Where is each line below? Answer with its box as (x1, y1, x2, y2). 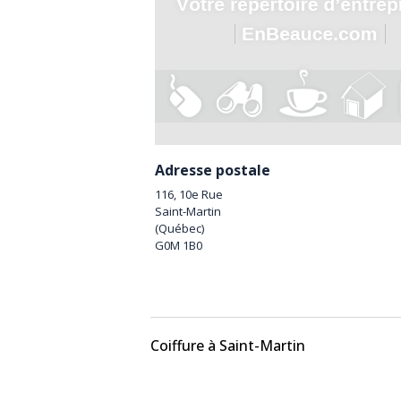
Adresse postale (155, 160, 270, 181)
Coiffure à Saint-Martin (150, 336, 305, 356)
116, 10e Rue (155, 186, 223, 203)
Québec (158, 220, 201, 237)
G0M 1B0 (155, 237, 202, 254)
